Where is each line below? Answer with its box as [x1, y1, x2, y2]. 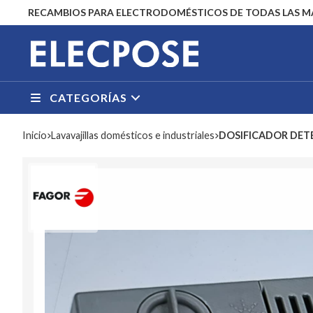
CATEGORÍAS [50, 90, 127, 104]
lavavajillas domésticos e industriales [56, 129, 214, 141]
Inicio [26, 129, 47, 141]
